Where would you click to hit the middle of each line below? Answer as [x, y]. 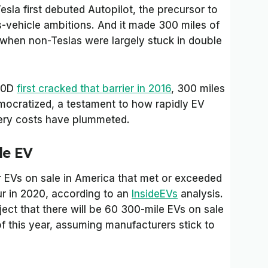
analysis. [200, 194]
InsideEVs [155, 194]
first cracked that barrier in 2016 [94, 89]
